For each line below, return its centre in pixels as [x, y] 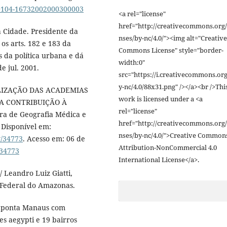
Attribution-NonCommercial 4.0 [168, 147]
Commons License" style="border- [171, 50]
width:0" [132, 62]
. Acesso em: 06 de [54, 139]
